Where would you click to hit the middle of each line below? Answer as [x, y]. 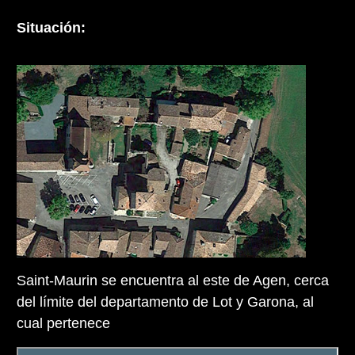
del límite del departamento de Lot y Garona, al [165, 302]
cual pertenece [63, 324]
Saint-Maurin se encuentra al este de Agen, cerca [173, 281]
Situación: [51, 27]
